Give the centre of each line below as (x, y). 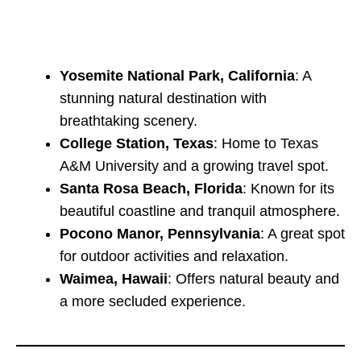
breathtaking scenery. (129, 120)
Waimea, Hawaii (114, 278)
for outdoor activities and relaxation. (174, 256)
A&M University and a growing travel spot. (194, 166)
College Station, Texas (137, 143)
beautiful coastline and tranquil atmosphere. (200, 211)
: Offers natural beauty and (253, 278)
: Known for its (288, 188)
